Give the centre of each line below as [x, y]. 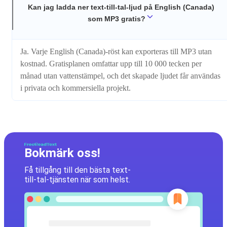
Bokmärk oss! [62, 153]
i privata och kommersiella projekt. [75, 88]
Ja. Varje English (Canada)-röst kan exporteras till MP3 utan [116, 52]
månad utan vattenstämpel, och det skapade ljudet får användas [120, 76]
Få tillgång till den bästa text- [78, 170]
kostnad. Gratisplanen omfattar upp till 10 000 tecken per [111, 64]
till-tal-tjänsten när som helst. [77, 180]
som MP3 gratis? [117, 18]
